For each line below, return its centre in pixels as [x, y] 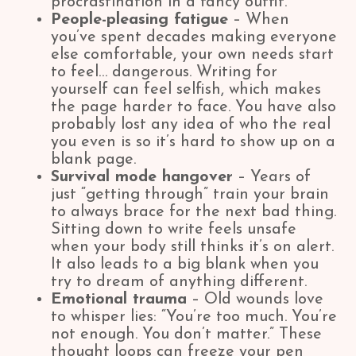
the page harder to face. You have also [193, 107]
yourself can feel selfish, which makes [186, 90]
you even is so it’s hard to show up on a [193, 142]
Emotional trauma [119, 300]
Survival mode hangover [142, 177]
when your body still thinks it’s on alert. [192, 247]
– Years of [272, 177]
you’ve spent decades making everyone [194, 37]
